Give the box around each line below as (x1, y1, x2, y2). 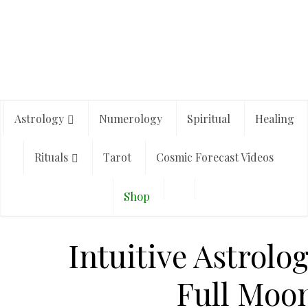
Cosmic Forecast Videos (156, 150, 274, 164)
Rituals (34, 150, 68, 164)
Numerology (98, 111, 162, 126)
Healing (254, 111, 294, 126)
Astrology (14, 111, 64, 126)
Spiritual (186, 111, 230, 126)
